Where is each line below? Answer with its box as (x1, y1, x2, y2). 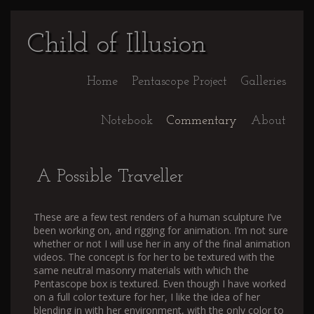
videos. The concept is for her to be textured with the (34, 250, 275, 264)
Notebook (101, 114, 153, 128)
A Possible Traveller (36, 168, 184, 186)
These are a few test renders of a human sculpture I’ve (34, 210, 282, 224)
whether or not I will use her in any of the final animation (34, 237, 290, 250)
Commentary (167, 114, 237, 128)
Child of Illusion (27, 31, 206, 59)
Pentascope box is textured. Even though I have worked (34, 277, 286, 290)
